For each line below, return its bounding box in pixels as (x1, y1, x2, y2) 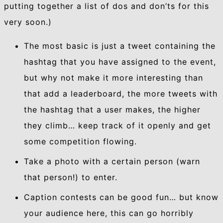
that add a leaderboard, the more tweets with (24, 89, 218, 99)
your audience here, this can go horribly (24, 208, 194, 219)
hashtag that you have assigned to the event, (24, 57, 216, 67)
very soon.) (4, 17, 52, 27)
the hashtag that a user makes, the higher (24, 105, 201, 115)
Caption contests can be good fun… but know (24, 192, 219, 203)
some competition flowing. (24, 136, 137, 147)
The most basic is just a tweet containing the (24, 41, 216, 51)
